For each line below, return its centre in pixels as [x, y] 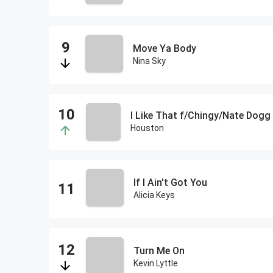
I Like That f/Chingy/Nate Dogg [200, 115]
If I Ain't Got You [170, 183]
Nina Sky [149, 61]
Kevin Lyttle [155, 263]
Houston [147, 128]
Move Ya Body [165, 48]
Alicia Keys [154, 195]
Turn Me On [159, 251]
